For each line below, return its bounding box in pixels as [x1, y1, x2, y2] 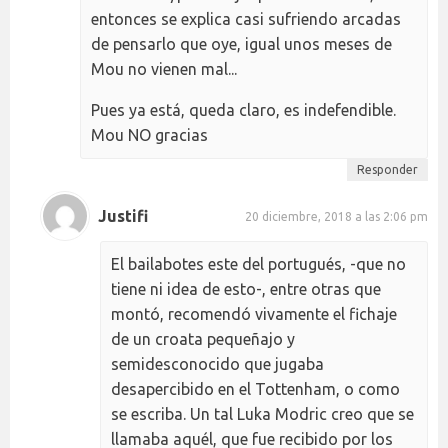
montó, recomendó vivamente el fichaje [111, 305, 397, 324]
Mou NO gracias [91, 126, 208, 145]
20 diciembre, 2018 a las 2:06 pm [245, 209, 428, 223]
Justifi [98, 206, 148, 225]
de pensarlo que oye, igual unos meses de [91, 35, 392, 54]
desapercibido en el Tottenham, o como [111, 380, 400, 399]
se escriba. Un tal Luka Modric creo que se [111, 405, 414, 424]
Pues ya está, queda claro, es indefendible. [91, 101, 396, 120]
